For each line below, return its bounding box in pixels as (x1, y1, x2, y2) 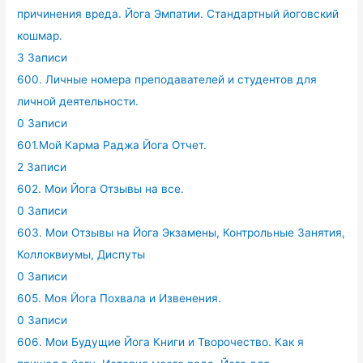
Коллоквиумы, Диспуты (17, 248, 146, 262)
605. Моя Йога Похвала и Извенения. (17, 292, 222, 305)
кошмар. (17, 29, 63, 43)
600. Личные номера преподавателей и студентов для (17, 73, 318, 87)
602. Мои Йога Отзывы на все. (17, 182, 185, 196)
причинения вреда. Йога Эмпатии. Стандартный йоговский (17, 7, 340, 21)
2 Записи (17, 160, 67, 174)
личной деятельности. (17, 95, 139, 109)
